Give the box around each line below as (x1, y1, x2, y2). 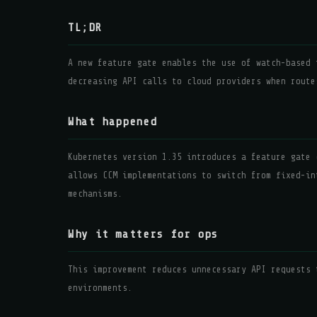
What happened (68, 115, 157, 128)
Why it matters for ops (68, 228, 219, 241)
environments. (68, 282, 132, 293)
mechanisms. (68, 188, 122, 199)
